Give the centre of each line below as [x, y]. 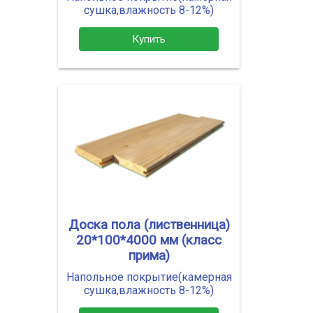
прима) [149, 255]
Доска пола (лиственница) [149, 225]
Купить [149, 39]
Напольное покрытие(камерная [149, 277]
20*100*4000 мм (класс [149, 240]
